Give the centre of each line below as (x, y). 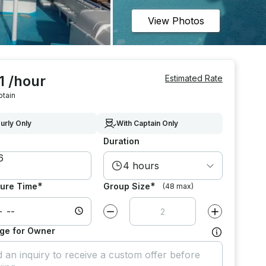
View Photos (176, 21)
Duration (121, 141)
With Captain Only (147, 123)
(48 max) (178, 186)
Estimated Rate (194, 78)
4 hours (141, 165)
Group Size (126, 186)
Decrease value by (141, 215)
